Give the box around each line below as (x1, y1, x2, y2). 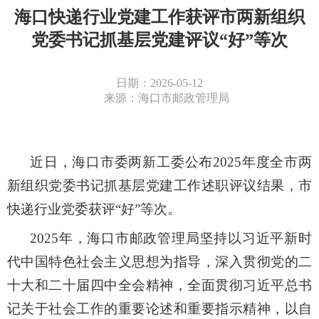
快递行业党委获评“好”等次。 (6, 202, 181, 217)
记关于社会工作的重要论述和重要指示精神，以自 (6, 301, 313, 317)
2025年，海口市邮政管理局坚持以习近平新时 (29, 231, 313, 246)
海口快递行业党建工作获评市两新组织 (14, 8, 305, 27)
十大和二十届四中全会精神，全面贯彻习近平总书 (6, 278, 313, 293)
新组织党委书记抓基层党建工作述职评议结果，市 (6, 178, 313, 194)
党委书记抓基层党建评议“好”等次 (31, 31, 288, 50)
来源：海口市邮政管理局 (104, 92, 229, 105)
